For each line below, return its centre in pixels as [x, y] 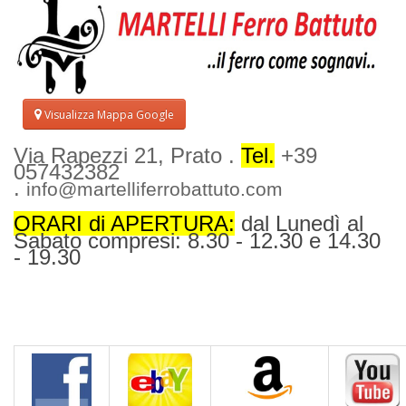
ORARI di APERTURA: [124, 224]
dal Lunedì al [302, 224]
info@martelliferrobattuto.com [155, 190]
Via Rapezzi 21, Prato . [127, 156]
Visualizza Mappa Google [108, 114]
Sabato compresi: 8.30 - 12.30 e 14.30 [197, 241]
